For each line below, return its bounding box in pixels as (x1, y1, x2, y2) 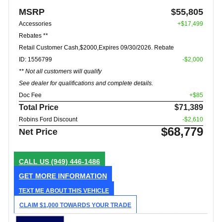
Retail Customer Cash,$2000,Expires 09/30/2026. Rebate (19, 44, 174, 51)
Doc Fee (19, 91, 42, 99)
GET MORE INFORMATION (19, 171, 107, 180)
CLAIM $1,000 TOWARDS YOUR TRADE (19, 201, 131, 209)
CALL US (19, 157, 51, 166)
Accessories (19, 20, 52, 27)
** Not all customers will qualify (19, 67, 102, 75)
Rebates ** (19, 32, 48, 39)
